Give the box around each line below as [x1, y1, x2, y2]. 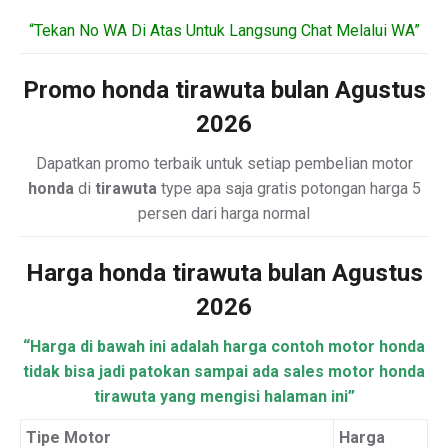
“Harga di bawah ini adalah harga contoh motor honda [23, 337, 425, 356]
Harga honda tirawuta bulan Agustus [25, 259, 423, 287]
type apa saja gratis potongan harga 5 [156, 179, 421, 198]
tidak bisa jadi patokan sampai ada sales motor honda [23, 362, 425, 381]
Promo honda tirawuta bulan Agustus [22, 76, 426, 104]
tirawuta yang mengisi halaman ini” [93, 387, 355, 406]
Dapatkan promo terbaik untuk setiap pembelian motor [35, 154, 413, 173]
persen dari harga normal [138, 204, 310, 223]
